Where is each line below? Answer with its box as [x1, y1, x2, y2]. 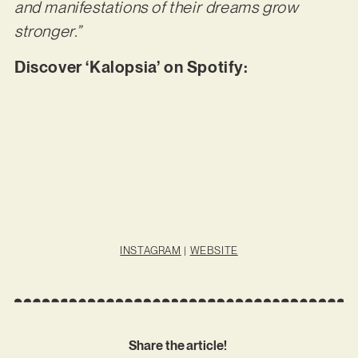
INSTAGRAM [120, 244, 181, 257]
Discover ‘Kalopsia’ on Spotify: [14, 57, 253, 77]
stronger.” [14, 22, 82, 42]
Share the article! [129, 338, 229, 354]
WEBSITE [189, 244, 238, 257]
